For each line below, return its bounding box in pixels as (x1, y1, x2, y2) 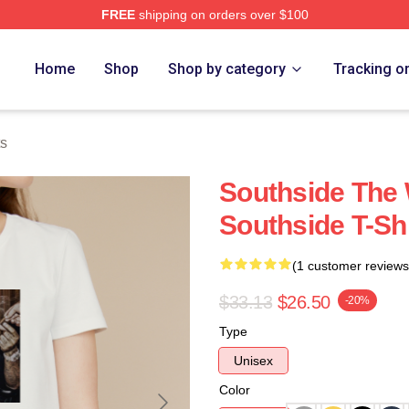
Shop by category (168, 60, 287, 78)
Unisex (234, 353, 273, 368)
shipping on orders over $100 (134, 7, 309, 22)
